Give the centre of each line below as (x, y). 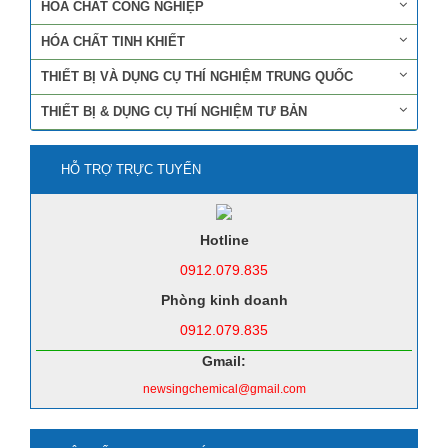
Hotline (224, 240)
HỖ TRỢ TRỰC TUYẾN (131, 170)
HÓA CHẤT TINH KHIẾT (113, 42)
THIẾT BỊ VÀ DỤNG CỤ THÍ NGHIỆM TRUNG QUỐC (197, 77)
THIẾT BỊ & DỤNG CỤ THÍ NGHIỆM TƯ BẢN (174, 112)
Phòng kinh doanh (224, 300)
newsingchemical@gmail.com (224, 389)
